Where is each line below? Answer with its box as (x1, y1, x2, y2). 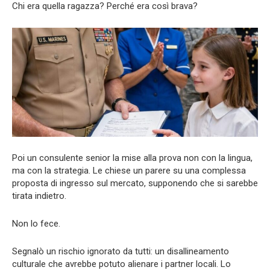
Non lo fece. (12, 218, 60, 229)
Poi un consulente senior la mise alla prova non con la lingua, (12, 152, 253, 163)
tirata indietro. (12, 190, 66, 201)
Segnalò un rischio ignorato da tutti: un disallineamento (12, 245, 229, 257)
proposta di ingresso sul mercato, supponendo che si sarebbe (12, 177, 258, 189)
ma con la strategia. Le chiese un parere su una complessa (12, 165, 246, 176)
